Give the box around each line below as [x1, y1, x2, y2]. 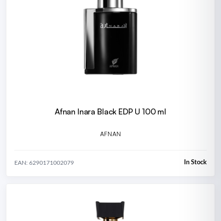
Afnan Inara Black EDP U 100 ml [54, 107, 167, 117]
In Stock [184, 159, 207, 166]
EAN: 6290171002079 [14, 159, 74, 166]
